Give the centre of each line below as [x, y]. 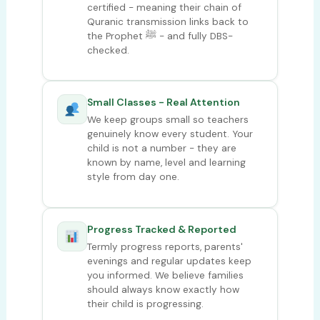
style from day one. [133, 177]
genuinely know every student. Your [170, 134]
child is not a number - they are [161, 148]
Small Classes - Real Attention [163, 102]
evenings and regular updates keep [169, 261]
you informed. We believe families [165, 275]
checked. [108, 50]
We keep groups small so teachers [167, 120]
